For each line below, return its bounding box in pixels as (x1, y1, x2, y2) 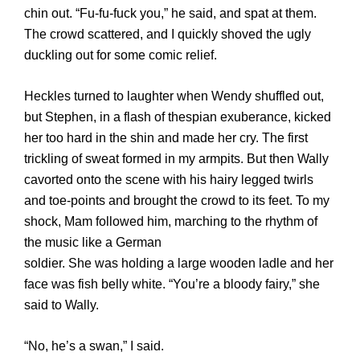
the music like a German (24, 235, 162, 249)
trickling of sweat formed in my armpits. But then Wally (24, 151, 329, 166)
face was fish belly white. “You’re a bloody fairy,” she (24, 276, 320, 291)
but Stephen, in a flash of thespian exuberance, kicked (24, 109, 331, 124)
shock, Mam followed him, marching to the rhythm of (24, 214, 317, 228)
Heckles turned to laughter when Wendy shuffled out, (24, 88, 324, 103)
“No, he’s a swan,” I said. (24, 338, 164, 353)
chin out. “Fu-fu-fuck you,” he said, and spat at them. (24, 6, 317, 20)
